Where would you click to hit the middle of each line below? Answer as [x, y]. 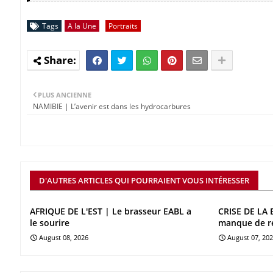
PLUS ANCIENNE [65, 94]
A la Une [82, 26]
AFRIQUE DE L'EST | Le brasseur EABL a [111, 211]
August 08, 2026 [64, 237]
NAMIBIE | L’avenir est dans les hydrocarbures [112, 106]
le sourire [50, 222]
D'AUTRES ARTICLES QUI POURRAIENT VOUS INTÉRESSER [144, 181]
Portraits [123, 26]
